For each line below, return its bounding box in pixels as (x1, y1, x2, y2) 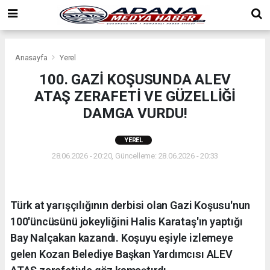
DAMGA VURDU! (83, 104, 187, 122)
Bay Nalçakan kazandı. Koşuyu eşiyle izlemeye (10, 231, 233, 244)
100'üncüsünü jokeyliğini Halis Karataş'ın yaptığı (10, 215, 243, 228)
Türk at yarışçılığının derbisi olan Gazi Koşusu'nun (10, 198, 251, 212)
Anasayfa (15, 52, 49, 62)
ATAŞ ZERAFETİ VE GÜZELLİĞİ (34, 87, 236, 105)
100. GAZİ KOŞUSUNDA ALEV (39, 71, 231, 88)
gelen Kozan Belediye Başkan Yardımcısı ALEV (10, 247, 233, 260)
